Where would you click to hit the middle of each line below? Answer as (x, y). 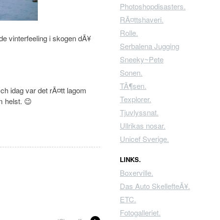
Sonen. (131, 72)
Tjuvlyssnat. (139, 112)
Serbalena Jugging (150, 46)
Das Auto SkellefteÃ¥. (155, 186)
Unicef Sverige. (144, 139)
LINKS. (130, 159)
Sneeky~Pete (142, 59)
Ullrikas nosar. (143, 125)
